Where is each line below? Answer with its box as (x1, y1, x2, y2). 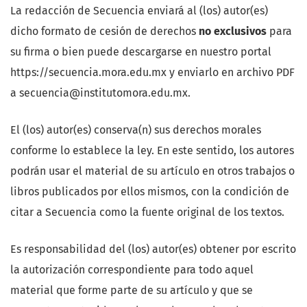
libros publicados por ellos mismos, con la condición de (10, 185, 289, 199)
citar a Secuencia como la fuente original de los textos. (10, 206, 284, 219)
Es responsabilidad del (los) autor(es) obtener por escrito (10, 243, 296, 256)
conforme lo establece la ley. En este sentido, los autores (10, 144, 294, 158)
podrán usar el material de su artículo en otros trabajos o (10, 164, 295, 178)
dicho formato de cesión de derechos (10, 25, 199, 38)
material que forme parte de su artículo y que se (10, 284, 253, 297)
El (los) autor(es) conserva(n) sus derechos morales (10, 123, 261, 137)
